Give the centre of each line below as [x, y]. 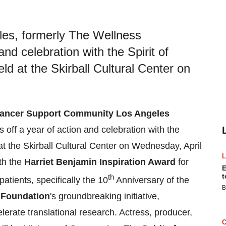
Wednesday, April [167, 146]
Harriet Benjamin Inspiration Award [100, 162]
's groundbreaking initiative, [105, 196]
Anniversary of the [152, 180]
